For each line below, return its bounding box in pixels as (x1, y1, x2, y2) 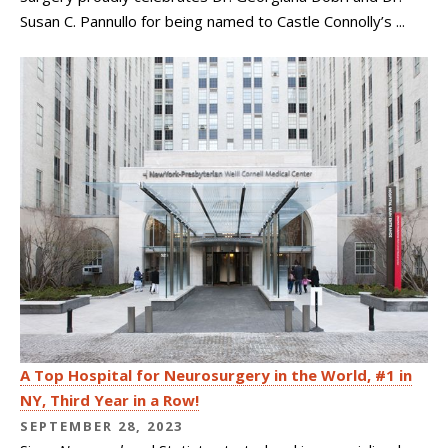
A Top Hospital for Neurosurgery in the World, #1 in (20, 364, 412, 385)
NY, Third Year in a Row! (20, 389, 199, 410)
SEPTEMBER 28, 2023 (20, 416, 183, 435)
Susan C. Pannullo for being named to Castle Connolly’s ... (20, 11, 405, 32)
